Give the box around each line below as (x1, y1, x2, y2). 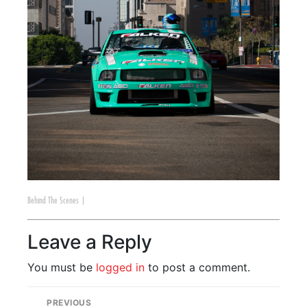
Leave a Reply (27, 230, 152, 254)
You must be (27, 260, 96, 274)
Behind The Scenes (27, 195, 79, 206)
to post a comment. (145, 260, 250, 274)
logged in (96, 260, 145, 274)
